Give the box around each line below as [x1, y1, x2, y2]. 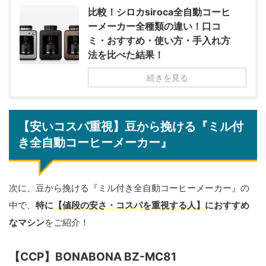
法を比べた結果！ [88, 49, 164, 61]
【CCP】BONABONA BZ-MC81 [9, 250, 176, 264]
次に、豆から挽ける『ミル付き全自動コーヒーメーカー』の [9, 182, 249, 194]
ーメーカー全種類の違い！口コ [88, 20, 221, 33]
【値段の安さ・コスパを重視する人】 [53, 199, 205, 211]
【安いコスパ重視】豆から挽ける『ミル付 [18, 119, 243, 134]
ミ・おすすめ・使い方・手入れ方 [88, 34, 230, 47]
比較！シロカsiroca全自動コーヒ [88, 6, 230, 18]
